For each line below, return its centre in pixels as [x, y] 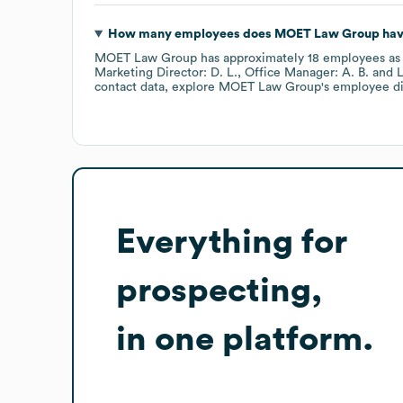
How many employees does [191, 34]
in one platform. [245, 339]
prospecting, [219, 290]
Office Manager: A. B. [307, 72]
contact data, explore [157, 87]
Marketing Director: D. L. [166, 72]
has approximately [252, 58]
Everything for [232, 242]
